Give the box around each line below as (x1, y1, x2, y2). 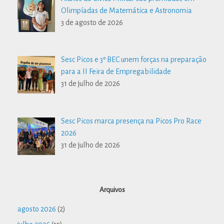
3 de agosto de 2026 (61, 18, 123, 26)
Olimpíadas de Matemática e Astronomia (61, 6, 192, 14)
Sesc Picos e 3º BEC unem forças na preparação (61, 55, 206, 64)
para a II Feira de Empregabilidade (61, 67, 171, 76)
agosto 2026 (17, 204, 56, 213)
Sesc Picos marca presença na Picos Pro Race (61, 117, 201, 125)
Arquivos (99, 185, 125, 193)
